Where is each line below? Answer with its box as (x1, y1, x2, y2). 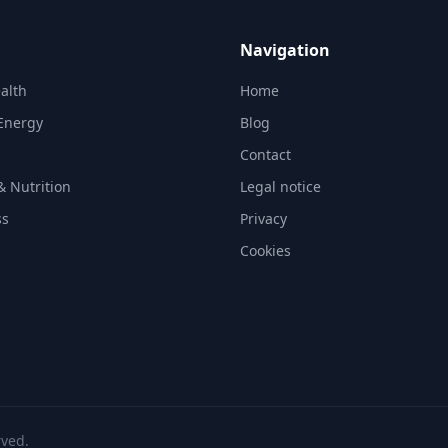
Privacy (240, 209, 287, 228)
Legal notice (240, 177, 321, 196)
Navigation (240, 39, 330, 61)
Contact (240, 145, 291, 164)
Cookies (240, 241, 291, 260)
